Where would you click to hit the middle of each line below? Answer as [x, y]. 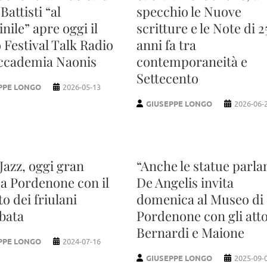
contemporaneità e [192, 61]
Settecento [167, 78]
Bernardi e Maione [190, 232]
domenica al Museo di [200, 199]
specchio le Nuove [189, 11]
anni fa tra [166, 44]
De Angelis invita [185, 182]
